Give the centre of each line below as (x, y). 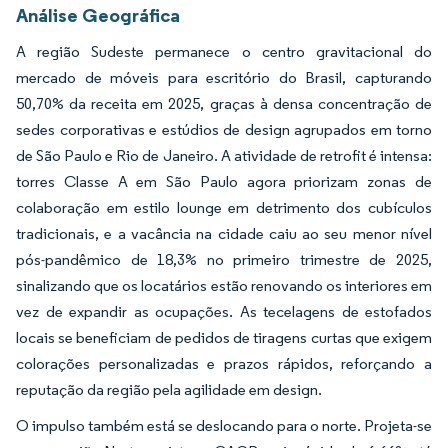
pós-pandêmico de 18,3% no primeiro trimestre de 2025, (224, 260)
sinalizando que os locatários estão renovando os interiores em (224, 286)
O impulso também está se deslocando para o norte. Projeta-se (224, 426)
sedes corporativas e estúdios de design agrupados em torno (224, 130)
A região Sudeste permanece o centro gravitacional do (224, 52)
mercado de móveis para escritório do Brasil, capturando (224, 78)
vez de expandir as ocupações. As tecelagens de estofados (224, 312)
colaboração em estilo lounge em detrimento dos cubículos (224, 208)
